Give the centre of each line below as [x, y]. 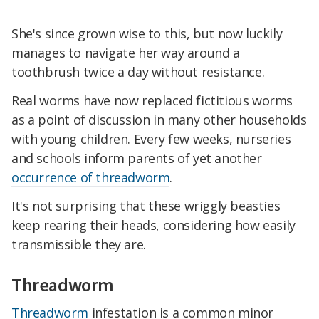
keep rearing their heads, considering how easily [153, 225]
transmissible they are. [79, 245]
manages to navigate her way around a [126, 53]
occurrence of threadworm [91, 178]
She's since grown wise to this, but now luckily [147, 34]
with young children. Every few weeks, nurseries [151, 139]
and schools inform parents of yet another [137, 158]
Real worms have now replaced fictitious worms [152, 101]
